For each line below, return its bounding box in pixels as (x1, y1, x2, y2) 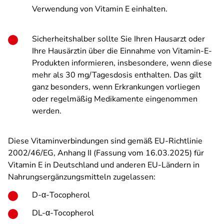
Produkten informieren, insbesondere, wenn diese (32, 57, 212, 68)
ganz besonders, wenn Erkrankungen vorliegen (32, 81, 200, 92)
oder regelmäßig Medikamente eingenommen (32, 93, 197, 104)
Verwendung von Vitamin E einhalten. (32, 3, 167, 14)
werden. (32, 105, 61, 116)
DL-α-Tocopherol (32, 207, 94, 218)
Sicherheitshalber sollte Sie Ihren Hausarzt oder (32, 33, 205, 44)
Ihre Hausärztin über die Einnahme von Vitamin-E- (32, 45, 212, 56)
